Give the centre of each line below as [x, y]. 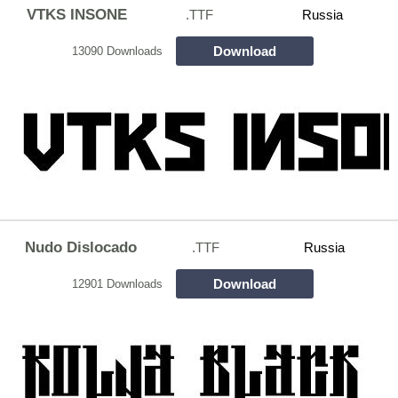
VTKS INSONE [76, 14]
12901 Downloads [117, 283]
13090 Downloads [117, 51]
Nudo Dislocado [80, 247]
